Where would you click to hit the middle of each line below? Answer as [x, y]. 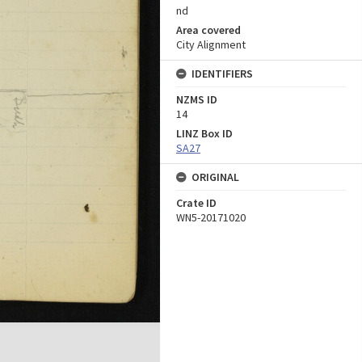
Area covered [208, 30]
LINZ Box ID [204, 133]
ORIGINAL [215, 177]
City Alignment [211, 44]
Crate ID [196, 203]
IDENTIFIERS [222, 74]
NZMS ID [197, 99]
